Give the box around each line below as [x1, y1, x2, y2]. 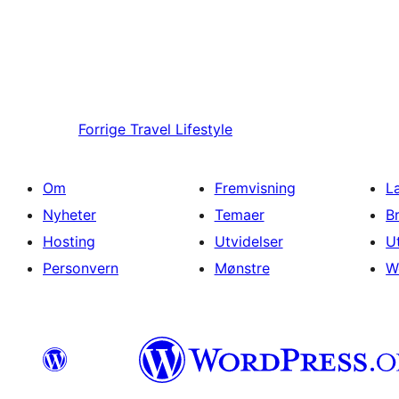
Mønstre [214, 259, 270, 278]
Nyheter [43, 206, 96, 224]
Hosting [43, 232, 95, 251]
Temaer [214, 206, 265, 224]
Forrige [78, 120, 126, 139]
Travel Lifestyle [130, 120, 232, 139]
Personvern [43, 259, 118, 278]
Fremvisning [214, 179, 296, 198]
